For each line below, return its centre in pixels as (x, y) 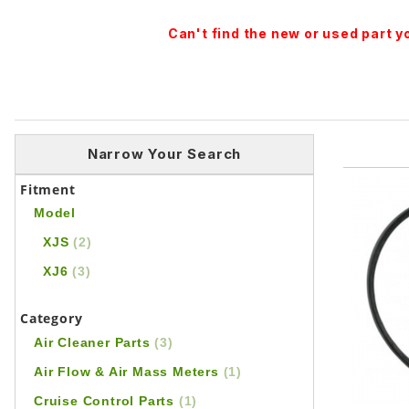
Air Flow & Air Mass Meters (129, 372)
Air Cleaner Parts (94, 343)
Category (52, 319)
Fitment (48, 190)
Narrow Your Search (164, 154)
